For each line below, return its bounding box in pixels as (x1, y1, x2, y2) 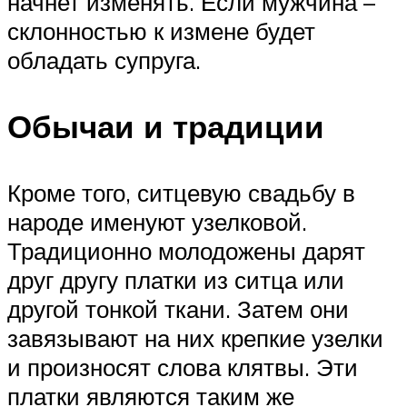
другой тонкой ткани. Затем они (7, 293, 349, 323)
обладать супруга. (7, 45, 201, 74)
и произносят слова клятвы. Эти (7, 352, 358, 382)
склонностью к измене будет (7, 15, 315, 45)
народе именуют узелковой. (7, 206, 307, 236)
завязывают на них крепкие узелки (7, 323, 383, 352)
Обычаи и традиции (7, 105, 324, 146)
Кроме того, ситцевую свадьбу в (7, 177, 355, 207)
